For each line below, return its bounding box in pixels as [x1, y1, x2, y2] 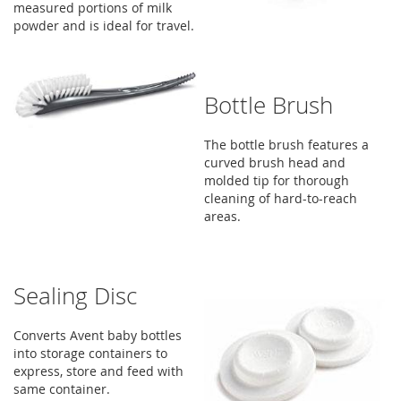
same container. [13, 380, 110, 397]
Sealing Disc [13, 280, 137, 311]
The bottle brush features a [204, 136, 370, 153]
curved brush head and [204, 154, 346, 171]
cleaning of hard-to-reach [204, 190, 358, 207]
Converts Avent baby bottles [13, 327, 182, 344]
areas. [204, 208, 242, 225]
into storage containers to [13, 345, 167, 362]
